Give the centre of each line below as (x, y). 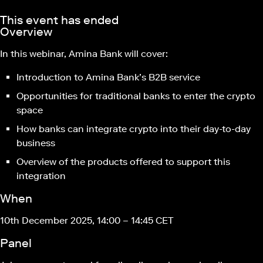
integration (41, 176)
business (36, 143)
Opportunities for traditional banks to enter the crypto (136, 96)
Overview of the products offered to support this (123, 162)
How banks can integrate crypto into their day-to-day (134, 129)
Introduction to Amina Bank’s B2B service (108, 77)
